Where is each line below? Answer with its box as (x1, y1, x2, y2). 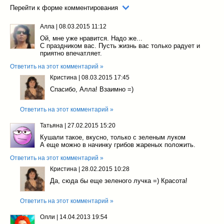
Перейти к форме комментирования (10, 4, 118, 12)
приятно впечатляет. (40, 49, 102, 57)
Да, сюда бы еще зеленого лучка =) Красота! (50, 177, 187, 185)
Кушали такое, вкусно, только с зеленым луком (40, 133, 185, 141)
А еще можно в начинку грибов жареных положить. (40, 141, 195, 149)
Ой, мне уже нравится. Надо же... (40, 34, 142, 42)
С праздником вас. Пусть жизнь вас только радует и (40, 42, 200, 50)
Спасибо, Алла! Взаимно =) (50, 85, 133, 93)
